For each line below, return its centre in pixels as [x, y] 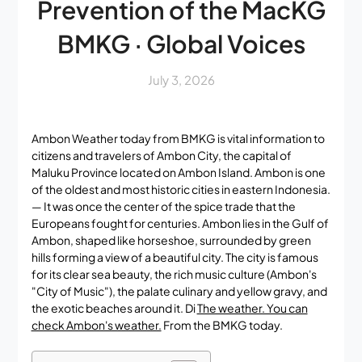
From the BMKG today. [222, 324]
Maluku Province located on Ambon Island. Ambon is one [178, 172]
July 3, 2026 [181, 79]
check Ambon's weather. [96, 324]
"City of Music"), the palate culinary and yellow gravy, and [179, 290]
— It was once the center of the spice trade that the [163, 206]
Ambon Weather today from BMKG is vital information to [178, 138]
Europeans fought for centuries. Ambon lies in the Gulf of [180, 223]
